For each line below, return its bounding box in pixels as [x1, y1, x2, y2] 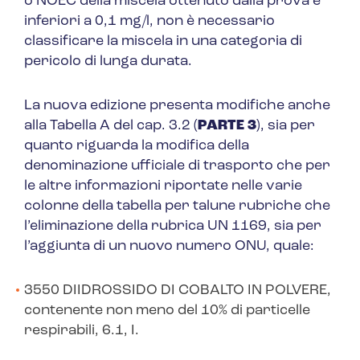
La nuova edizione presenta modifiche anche [24, 98, 330, 114]
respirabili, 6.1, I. [24, 323, 139, 339]
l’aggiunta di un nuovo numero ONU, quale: [24, 239, 314, 255]
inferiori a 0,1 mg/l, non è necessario [24, 14, 275, 30]
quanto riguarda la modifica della [24, 138, 249, 154]
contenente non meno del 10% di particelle [24, 303, 310, 319]
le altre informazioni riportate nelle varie [24, 178, 302, 194]
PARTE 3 [198, 118, 256, 134]
